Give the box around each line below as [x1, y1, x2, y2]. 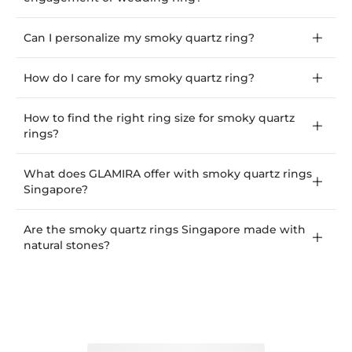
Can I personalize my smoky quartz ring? [24, 31, 255, 46]
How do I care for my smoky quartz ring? [24, 71, 255, 86]
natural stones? [24, 238, 110, 253]
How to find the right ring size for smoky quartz [24, 111, 295, 126]
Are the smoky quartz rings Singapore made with [24, 222, 306, 237]
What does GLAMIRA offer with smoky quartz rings [24, 167, 312, 181]
